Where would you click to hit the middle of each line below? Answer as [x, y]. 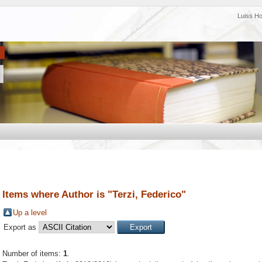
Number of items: [33, 254]
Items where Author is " [57, 194]
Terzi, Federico [147, 194]
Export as [21, 227]
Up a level [30, 213]
